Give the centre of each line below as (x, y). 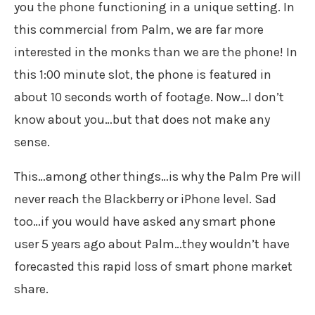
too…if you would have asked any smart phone (145, 222)
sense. (32, 142)
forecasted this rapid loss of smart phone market (153, 267)
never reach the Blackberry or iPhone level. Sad (145, 199)
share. (31, 289)
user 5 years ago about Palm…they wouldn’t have (152, 244)
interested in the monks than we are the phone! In (156, 52)
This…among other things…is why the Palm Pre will (157, 177)
